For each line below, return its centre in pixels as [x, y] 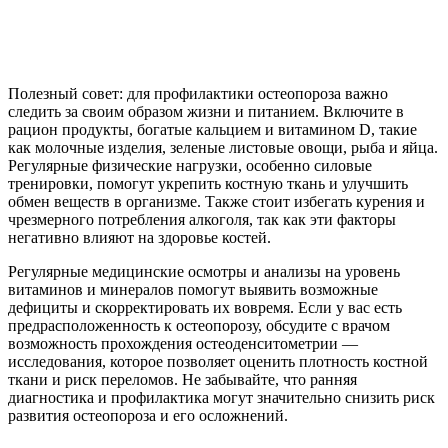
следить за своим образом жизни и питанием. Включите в [206, 111]
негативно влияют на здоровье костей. [139, 237]
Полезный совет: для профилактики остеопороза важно [198, 93]
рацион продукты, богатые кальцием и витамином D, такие [212, 129]
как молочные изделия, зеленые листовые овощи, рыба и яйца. [223, 147]
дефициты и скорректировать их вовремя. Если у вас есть [205, 307]
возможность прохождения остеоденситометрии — [183, 343]
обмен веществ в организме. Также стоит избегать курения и [216, 201]
